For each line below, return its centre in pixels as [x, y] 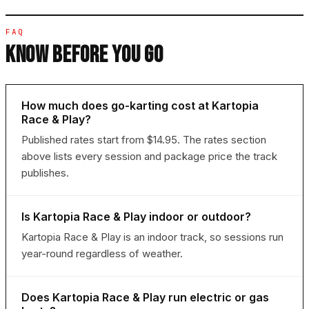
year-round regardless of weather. [102, 254]
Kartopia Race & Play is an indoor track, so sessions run [152, 237]
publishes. [45, 173]
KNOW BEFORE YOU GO [84, 55]
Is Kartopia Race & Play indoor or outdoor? [136, 217]
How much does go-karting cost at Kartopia [140, 106]
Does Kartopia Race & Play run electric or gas [145, 298]
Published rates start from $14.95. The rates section [144, 140]
